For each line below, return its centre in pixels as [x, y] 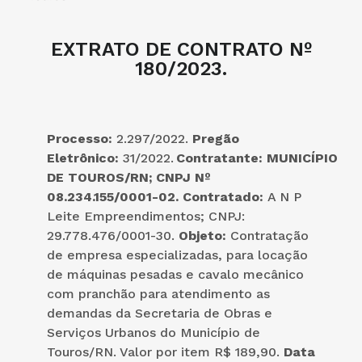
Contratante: [220, 158]
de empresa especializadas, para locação [177, 255]
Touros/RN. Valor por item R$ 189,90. [165, 351]
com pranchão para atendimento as [158, 293]
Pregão [216, 138]
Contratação [269, 235]
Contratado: [223, 196]
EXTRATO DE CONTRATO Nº [181, 49]
